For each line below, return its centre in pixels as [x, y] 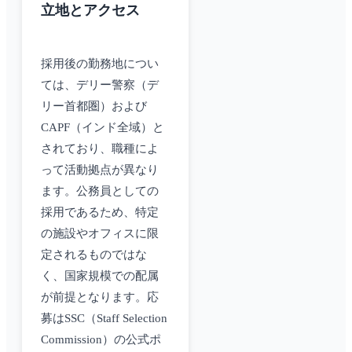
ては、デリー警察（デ [100, 85]
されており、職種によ [100, 149]
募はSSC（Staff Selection [104, 319]
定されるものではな [94, 255]
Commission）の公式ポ [101, 340]
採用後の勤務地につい [100, 64]
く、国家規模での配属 [100, 276]
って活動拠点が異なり [100, 170]
